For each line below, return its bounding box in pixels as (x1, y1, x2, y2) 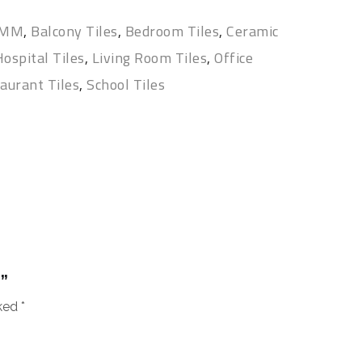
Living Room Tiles (91, 47, 208, 69)
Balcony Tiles (31, 20, 118, 42)
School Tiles (86, 74, 166, 95)
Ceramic (226, 20, 279, 42)
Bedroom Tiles (124, 20, 220, 42)
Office (214, 47, 254, 69)
